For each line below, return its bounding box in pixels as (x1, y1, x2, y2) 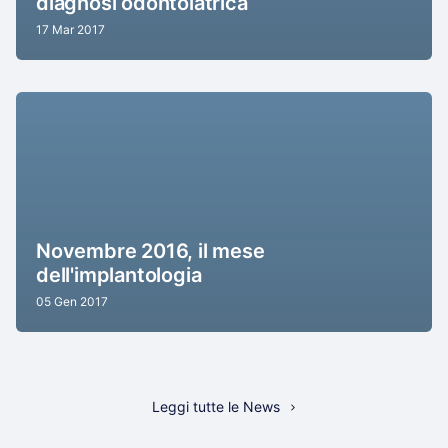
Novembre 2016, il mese (36, 239, 265, 264)
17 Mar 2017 (36, 22, 105, 38)
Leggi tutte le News (152, 398, 280, 416)
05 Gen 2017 (36, 294, 108, 310)
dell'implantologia (36, 263, 202, 288)
